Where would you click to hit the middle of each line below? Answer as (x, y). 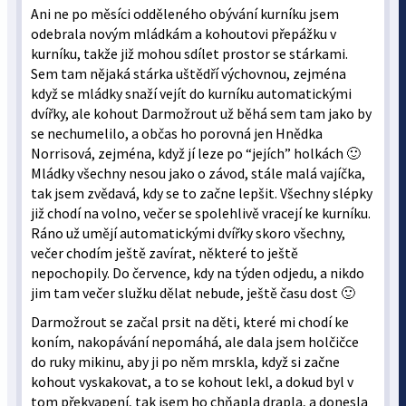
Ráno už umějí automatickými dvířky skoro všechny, (188, 233)
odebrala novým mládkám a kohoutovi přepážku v (184, 34)
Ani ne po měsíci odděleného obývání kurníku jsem (185, 14)
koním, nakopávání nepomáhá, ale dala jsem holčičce (195, 342)
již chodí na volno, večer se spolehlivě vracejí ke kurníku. (201, 213)
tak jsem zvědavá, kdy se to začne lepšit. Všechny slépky (202, 193)
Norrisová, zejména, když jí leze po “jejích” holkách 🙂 (196, 154)
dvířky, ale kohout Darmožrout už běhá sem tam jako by (202, 114)
